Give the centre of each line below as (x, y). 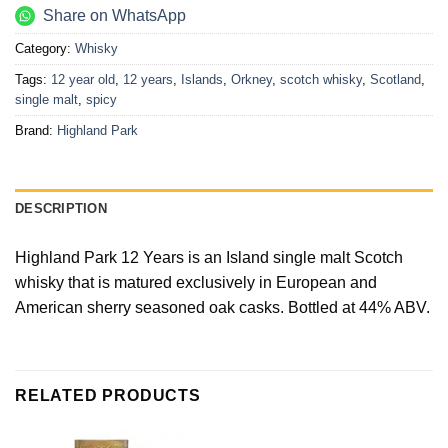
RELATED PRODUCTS (108, 396)
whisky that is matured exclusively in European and (196, 282)
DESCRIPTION (61, 208)
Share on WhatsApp (114, 16)
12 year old (83, 79)
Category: (45, 48)
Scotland (395, 79)
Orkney (251, 79)
